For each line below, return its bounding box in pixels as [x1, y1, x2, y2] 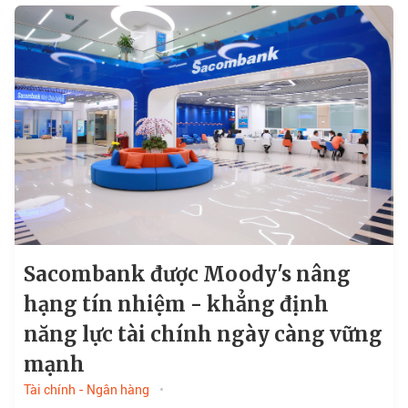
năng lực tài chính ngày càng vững [23, 321, 382, 347]
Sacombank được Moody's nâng [23, 261, 351, 287]
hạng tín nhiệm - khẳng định [23, 291, 329, 317]
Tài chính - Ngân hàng [23, 382, 149, 397]
